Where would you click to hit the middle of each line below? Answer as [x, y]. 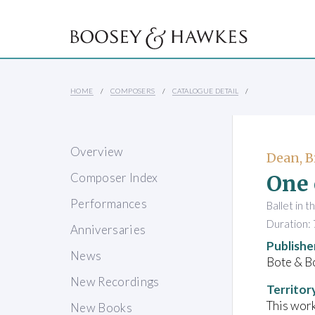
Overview [97, 152]
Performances [109, 204]
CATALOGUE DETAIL [206, 91]
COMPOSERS [133, 91]
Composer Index [114, 178]
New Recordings [115, 282]
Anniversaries [108, 230]
